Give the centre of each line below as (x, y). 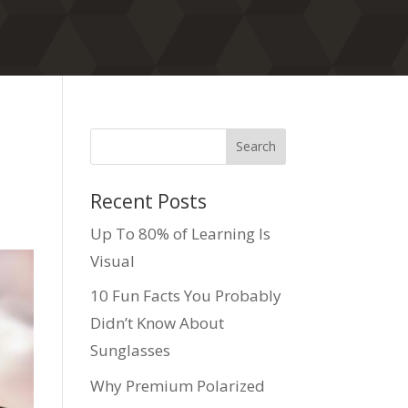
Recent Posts (148, 201)
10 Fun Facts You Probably (185, 296)
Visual (112, 260)
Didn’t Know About (157, 323)
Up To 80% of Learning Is (180, 233)
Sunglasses (130, 351)
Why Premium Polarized (177, 385)
